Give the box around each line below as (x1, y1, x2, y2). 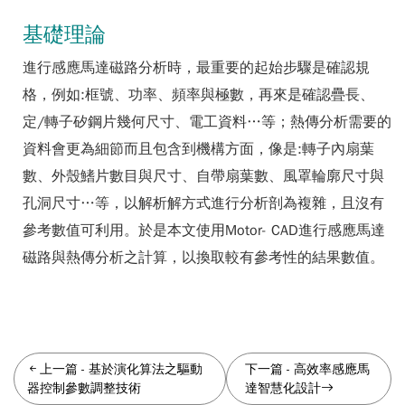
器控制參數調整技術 (27, 381, 141, 396)
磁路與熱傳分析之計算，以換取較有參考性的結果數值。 (23, 249, 384, 267)
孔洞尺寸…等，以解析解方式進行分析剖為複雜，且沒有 (23, 194, 384, 212)
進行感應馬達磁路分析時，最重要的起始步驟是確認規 (23, 59, 370, 77)
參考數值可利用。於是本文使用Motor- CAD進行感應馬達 (23, 221, 385, 240)
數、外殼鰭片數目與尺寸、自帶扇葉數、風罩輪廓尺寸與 (23, 167, 384, 185)
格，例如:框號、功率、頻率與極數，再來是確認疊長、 (23, 86, 374, 104)
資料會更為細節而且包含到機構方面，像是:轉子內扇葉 (23, 140, 374, 158)
